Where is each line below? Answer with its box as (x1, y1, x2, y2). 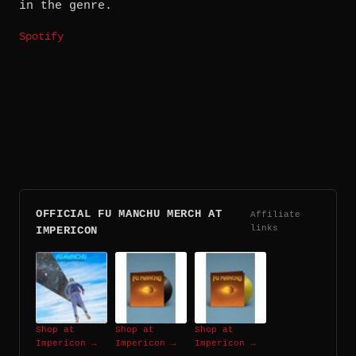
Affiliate (250, 210, 300, 220)
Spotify (19, 31, 64, 44)
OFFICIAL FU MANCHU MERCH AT (36, 208, 222, 221)
